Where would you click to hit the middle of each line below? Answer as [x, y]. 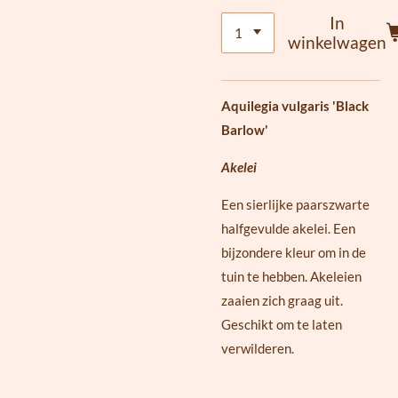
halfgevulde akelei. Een [288, 229]
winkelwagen [338, 42]
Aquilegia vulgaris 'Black [295, 106]
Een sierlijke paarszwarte [295, 205]
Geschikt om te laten [282, 325]
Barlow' [245, 130]
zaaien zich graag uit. [282, 301]
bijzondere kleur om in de [294, 253]
